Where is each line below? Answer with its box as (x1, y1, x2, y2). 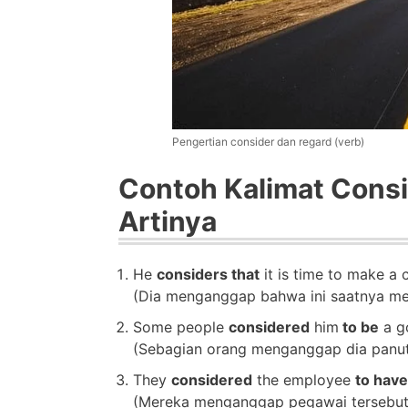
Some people (133, 317, 229, 336)
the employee (252, 370, 355, 389)
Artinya (118, 204, 217, 238)
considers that (157, 264, 260, 283)
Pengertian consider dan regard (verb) (172, 134, 365, 148)
